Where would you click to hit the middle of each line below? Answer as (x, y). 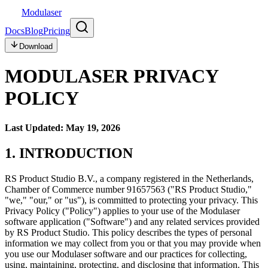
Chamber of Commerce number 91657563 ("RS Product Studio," (128, 189)
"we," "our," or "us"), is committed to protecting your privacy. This (131, 200)
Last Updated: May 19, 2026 (63, 127)
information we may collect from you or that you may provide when (133, 243)
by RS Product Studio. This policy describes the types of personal (128, 232)
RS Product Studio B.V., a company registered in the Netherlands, (129, 178)
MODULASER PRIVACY (112, 76)
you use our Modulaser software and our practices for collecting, (126, 254)
